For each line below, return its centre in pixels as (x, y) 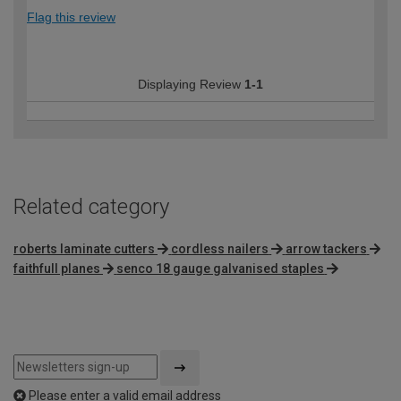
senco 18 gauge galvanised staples (221, 269)
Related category (91, 207)
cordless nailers (220, 249)
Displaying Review (191, 85)
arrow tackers (326, 249)
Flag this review (71, 17)
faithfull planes (57, 269)
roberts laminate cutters (84, 249)
